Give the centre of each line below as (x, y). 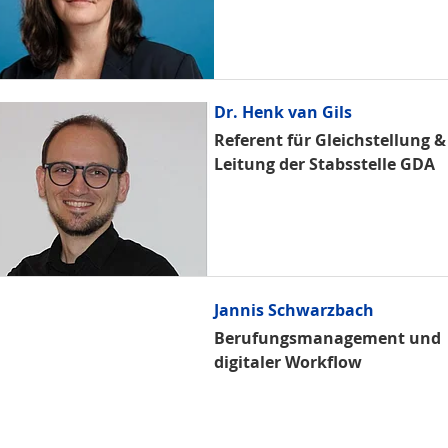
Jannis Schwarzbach (294, 309)
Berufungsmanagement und (327, 337)
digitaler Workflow (288, 361)
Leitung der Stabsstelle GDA (324, 164)
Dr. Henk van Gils (283, 112)
